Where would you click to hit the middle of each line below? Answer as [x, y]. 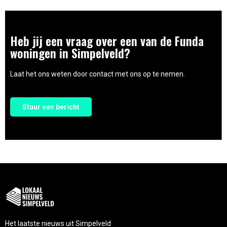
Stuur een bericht [51, 107]
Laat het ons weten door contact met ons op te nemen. [98, 74]
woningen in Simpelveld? [70, 53]
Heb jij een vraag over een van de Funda [107, 41]
